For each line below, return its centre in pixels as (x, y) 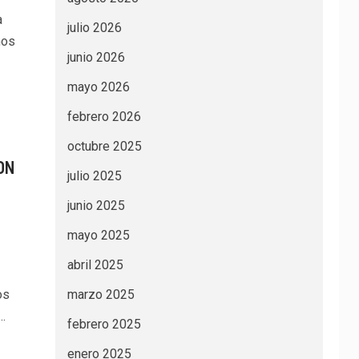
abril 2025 (95, 265)
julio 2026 (94, 28)
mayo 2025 (98, 235)
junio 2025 (96, 206)
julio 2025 (94, 176)
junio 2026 (96, 57)
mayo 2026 (98, 87)
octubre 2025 (104, 146)
